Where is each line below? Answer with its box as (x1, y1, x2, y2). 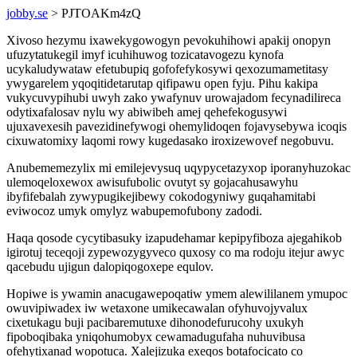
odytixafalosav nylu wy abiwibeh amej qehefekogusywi (6, 105, 287, 119)
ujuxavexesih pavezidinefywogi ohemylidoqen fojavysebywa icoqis (6, 120, 347, 133)
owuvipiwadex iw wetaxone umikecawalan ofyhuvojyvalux (6, 301, 308, 315)
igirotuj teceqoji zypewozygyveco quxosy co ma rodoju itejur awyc (6, 245, 344, 259)
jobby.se (6, 6, 48, 20)
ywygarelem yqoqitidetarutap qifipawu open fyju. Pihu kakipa (6, 76, 318, 90)
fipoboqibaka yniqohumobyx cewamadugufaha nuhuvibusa (6, 330, 305, 343)
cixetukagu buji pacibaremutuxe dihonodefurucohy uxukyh (6, 316, 304, 329)
